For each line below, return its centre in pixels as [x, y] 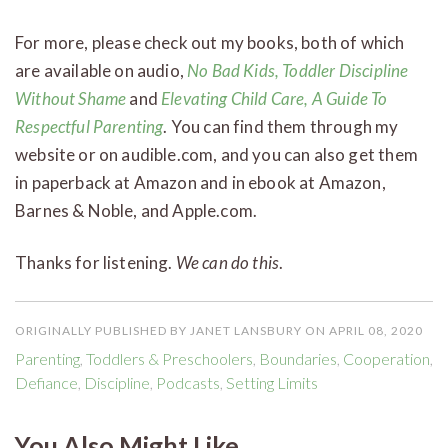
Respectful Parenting [89, 126]
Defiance [46, 382]
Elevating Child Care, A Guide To [274, 98]
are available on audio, [101, 70]
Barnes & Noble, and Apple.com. [136, 210]
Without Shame [71, 98]
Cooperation [386, 358]
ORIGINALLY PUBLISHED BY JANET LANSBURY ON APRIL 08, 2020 [219, 330]
